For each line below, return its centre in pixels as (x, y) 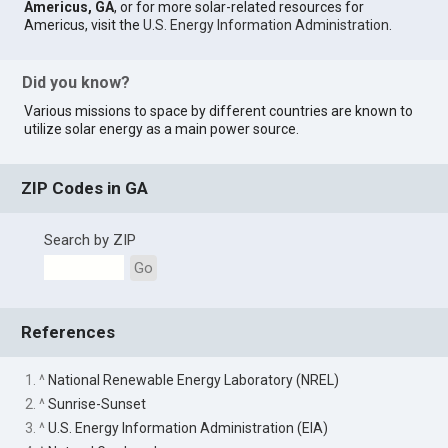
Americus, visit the (84, 25)
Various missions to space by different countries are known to (219, 110)
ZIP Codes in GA (85, 188)
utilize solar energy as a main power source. (162, 128)
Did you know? (76, 82)
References (68, 332)
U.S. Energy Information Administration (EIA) (188, 427)
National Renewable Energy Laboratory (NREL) (194, 379)
